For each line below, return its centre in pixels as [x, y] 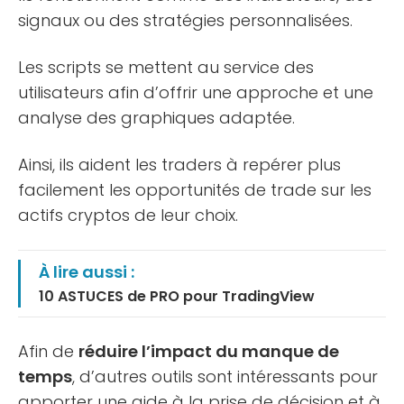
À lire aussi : [87, 271]
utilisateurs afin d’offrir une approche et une [196, 92]
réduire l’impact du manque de [209, 351]
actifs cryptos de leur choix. [128, 215]
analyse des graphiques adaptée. [156, 117]
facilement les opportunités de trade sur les [195, 189]
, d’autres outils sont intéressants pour [225, 376]
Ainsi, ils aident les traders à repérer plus [179, 164]
